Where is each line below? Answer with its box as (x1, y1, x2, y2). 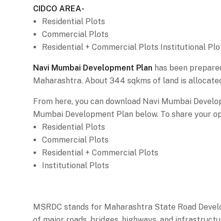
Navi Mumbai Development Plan (33, 63, 152, 73)
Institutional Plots (42, 160, 109, 170)
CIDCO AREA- (33, 3, 84, 13)
